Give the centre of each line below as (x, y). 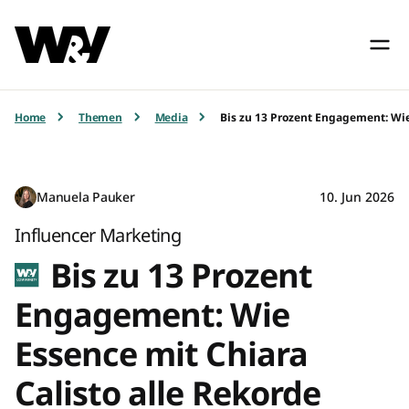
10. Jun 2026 (357, 197)
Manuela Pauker (86, 197)
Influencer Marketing (98, 236)
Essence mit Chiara (161, 354)
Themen (100, 117)
